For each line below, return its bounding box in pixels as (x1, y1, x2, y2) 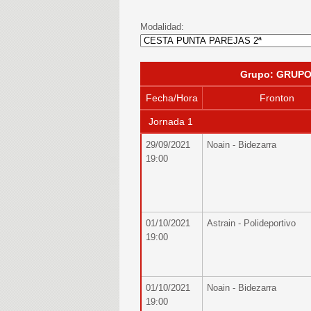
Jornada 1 (146, 116, 193, 127)
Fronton (259, 92, 294, 103)
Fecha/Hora (146, 92, 198, 103)
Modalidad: (140, 22, 184, 32)
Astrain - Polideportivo (207, 218, 296, 228)
